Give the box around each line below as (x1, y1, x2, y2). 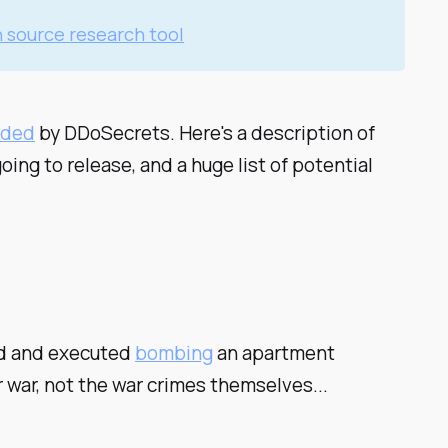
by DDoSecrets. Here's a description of (35, 120, 376, 147)
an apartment (213, 339, 336, 366)
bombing (135, 339, 214, 366)
